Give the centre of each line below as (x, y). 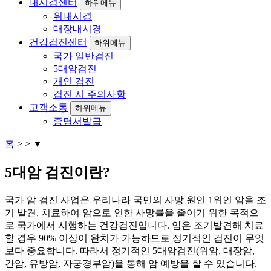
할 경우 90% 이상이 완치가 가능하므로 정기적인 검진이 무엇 (135, 238)
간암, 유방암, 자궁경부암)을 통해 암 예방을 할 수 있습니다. (131, 264)
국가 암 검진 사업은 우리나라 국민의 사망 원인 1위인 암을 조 (135, 200)
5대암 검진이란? (57, 173)
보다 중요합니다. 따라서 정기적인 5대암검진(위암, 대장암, (130, 251)
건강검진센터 (58, 42)
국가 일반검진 (83, 56)
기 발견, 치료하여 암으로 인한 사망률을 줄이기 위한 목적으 (132, 213)
